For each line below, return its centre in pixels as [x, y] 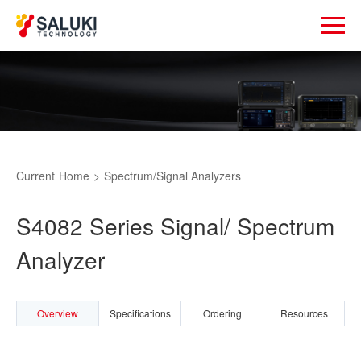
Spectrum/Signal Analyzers [172, 176]
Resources [304, 313]
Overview [58, 313]
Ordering [222, 313]
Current [35, 176]
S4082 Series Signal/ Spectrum [175, 226]
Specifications [140, 313]
